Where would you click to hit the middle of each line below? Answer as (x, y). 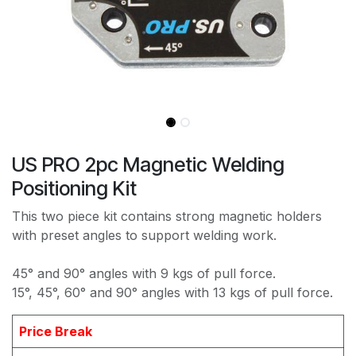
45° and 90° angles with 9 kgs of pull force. (144, 273)
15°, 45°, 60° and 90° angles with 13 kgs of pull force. (172, 292)
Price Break (56, 331)
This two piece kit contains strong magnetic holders (167, 216)
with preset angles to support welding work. (144, 235)
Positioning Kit (74, 188)
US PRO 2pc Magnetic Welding (148, 164)
